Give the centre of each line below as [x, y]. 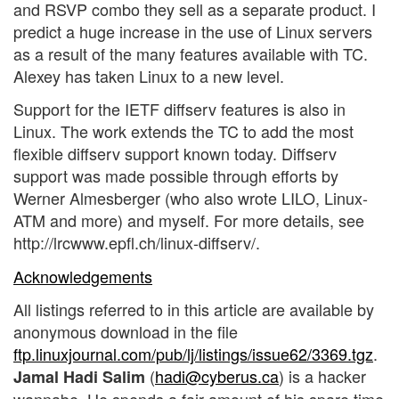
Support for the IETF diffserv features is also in [179, 109]
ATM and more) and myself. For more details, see [189, 220]
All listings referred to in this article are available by [194, 309]
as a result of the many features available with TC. [191, 53]
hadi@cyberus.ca [217, 376]
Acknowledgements [83, 276]
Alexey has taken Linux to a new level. [149, 75]
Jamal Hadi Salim [79, 377]
